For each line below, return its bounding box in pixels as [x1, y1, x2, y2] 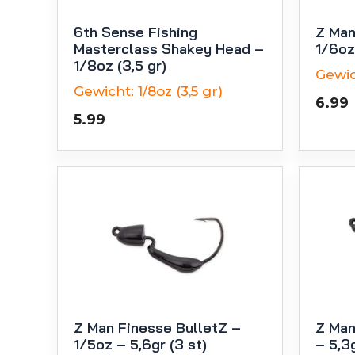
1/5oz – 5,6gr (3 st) [74, 334, 207, 353]
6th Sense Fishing [74, 22, 197, 41]
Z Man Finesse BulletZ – [74, 318, 241, 337]
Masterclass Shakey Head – [74, 39, 264, 58]
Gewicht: [74, 82, 134, 99]
